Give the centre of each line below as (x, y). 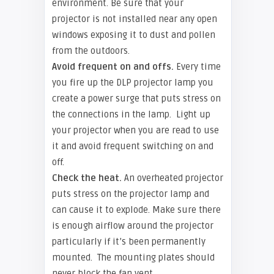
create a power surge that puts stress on (136, 98)
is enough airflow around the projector (133, 226)
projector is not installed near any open (135, 19)
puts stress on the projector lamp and (131, 194)
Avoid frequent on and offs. (113, 67)
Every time (197, 67)
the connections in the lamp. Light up (131, 114)
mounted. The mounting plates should (133, 257)
